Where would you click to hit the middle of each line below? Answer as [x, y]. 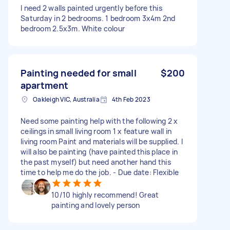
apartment [45, 85]
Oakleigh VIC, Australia [66, 99]
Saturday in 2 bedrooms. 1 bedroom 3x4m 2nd [98, 18]
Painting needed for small [79, 73]
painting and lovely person [96, 205]
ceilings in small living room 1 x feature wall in [96, 131]
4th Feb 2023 [131, 99]
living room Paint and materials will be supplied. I [102, 141]
